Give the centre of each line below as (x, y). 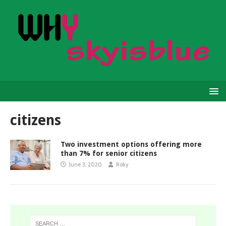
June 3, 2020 (85, 164)
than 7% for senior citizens (109, 153)
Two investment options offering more (131, 144)
